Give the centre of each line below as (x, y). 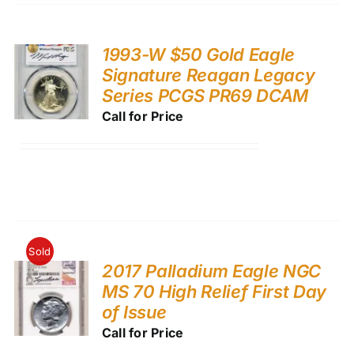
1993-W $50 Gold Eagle (198, 54)
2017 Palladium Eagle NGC (211, 271)
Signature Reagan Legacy (208, 75)
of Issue (134, 312)
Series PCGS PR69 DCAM (205, 95)
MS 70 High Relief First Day (214, 291)
